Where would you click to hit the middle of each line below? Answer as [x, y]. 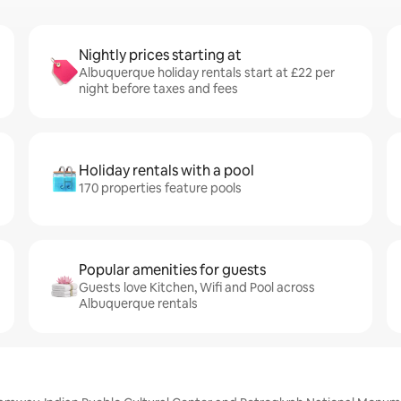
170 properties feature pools [160, 188]
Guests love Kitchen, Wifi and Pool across [197, 287]
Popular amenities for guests [172, 270]
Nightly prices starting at [160, 55]
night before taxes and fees [158, 89]
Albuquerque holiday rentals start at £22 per [207, 73]
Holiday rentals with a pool [166, 171]
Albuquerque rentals [138, 303]
